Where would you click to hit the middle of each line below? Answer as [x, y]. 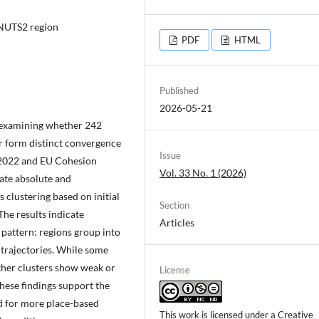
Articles [177, 223]
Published [179, 91]
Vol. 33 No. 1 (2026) [203, 173]
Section [174, 205]
